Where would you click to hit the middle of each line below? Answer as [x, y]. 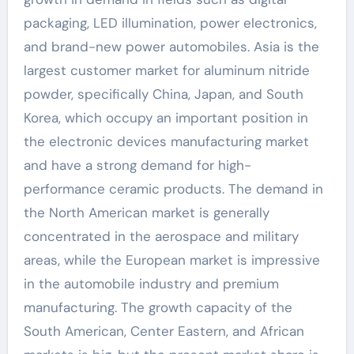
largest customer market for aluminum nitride [166, 71]
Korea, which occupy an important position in [166, 118]
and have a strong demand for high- [137, 166]
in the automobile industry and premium [151, 284]
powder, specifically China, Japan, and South [163, 94]
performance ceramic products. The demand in [173, 189]
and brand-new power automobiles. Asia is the [171, 47]
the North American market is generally [146, 213]
